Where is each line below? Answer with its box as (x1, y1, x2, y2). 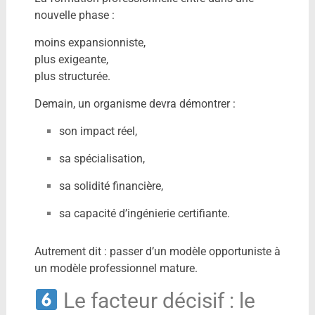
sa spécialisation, (58, 151, 145, 165)
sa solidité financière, (58, 179, 163, 193)
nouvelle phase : (34, 8, 115, 22)
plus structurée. (34, 69, 110, 83)
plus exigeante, (34, 52, 108, 66)
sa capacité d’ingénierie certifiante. (58, 206, 230, 220)
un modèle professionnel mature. (34, 261, 198, 275)
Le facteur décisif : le (58, 288, 256, 313)
